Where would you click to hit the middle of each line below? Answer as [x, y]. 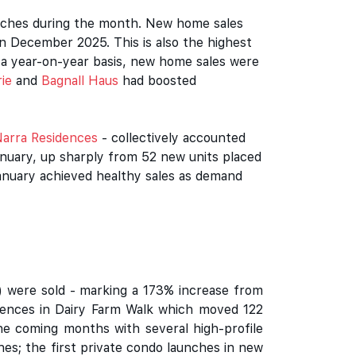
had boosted [157, 81]
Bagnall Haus [80, 81]
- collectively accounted [172, 138]
